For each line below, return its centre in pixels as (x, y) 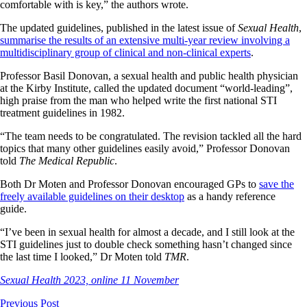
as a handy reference (230, 196)
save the (277, 184)
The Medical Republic (67, 160)
